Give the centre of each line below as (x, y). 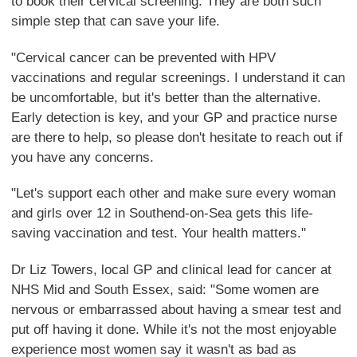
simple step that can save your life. (115, 22)
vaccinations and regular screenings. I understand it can (178, 77)
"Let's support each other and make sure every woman (173, 194)
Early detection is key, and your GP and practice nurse (174, 117)
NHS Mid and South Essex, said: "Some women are (165, 289)
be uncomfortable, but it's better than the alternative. (166, 97)
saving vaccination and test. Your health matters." (158, 233)
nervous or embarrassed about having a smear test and (176, 309)
